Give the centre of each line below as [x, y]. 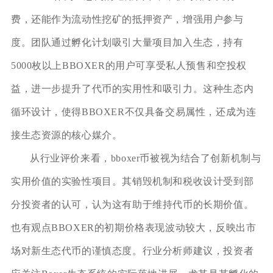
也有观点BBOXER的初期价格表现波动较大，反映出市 [133, 227]
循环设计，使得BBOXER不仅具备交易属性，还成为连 [133, 112]
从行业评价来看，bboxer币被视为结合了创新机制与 [145, 158]
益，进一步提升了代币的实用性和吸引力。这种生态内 [132, 88]
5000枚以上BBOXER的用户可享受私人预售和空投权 [129, 65]
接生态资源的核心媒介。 [66, 135]
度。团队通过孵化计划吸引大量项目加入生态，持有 [127, 42]
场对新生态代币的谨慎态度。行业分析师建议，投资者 [132, 250]
